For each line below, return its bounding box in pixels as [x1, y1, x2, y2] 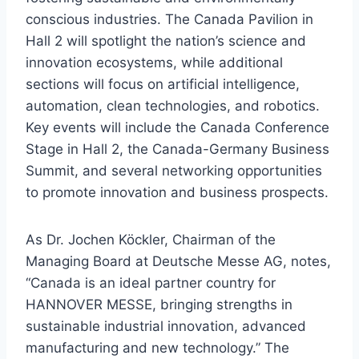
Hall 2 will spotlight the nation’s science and [26, 33, 306, 50]
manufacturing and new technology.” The [26, 340, 289, 357]
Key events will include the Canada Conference [26, 119, 329, 136]
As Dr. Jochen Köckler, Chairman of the [26, 232, 276, 248]
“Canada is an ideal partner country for [26, 275, 276, 292]
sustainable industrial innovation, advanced [26, 318, 306, 335]
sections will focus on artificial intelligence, [26, 76, 300, 93]
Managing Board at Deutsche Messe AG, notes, [26, 253, 331, 270]
